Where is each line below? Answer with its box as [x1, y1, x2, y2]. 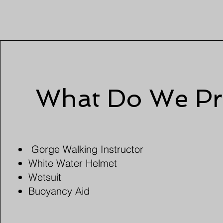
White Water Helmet [28, 156, 120, 169]
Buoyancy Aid [28, 184, 96, 197]
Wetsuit [28, 170, 65, 183]
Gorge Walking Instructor [28, 142, 144, 155]
